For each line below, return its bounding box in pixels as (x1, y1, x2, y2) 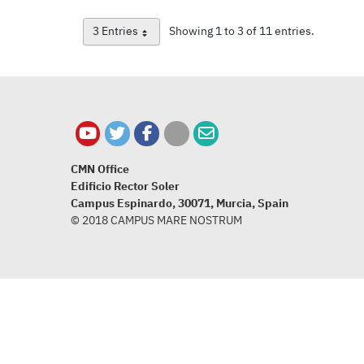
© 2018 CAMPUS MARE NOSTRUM (71, 213, 242, 228)
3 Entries (92, 24, 138, 39)
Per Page (119, 29, 167, 45)
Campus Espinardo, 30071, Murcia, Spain (71, 196, 288, 211)
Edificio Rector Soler (71, 179, 180, 194)
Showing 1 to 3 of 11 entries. (169, 24, 315, 39)
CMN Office (71, 162, 129, 177)
